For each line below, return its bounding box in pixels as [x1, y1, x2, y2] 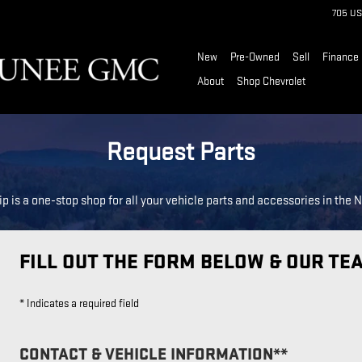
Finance [322, 49, 359, 64]
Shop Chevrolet [236, 74, 305, 88]
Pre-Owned [229, 49, 280, 64]
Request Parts [107, 137, 255, 168]
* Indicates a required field [19, 297, 139, 310]
